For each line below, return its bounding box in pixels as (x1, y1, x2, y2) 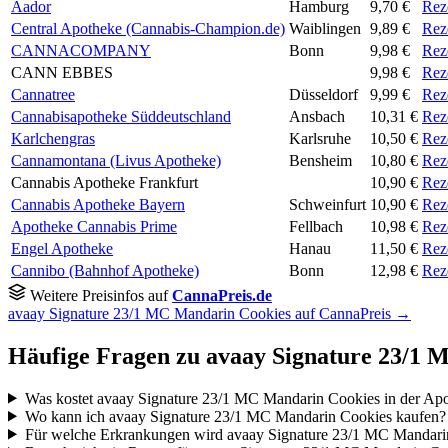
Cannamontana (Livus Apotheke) (11, 151, 221, 169)
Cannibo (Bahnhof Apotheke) (11, 261, 199, 279)
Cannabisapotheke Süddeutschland (11, 107, 231, 125)
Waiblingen (289, 19, 361, 37)
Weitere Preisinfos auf (30, 286, 172, 304)
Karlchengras (11, 129, 95, 147)
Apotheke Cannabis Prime (11, 217, 177, 235)
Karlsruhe (289, 129, 351, 147)
